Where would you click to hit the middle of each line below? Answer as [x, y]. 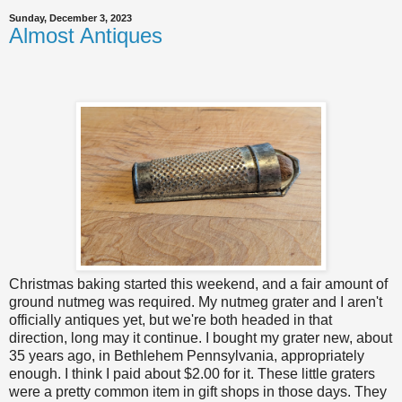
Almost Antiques [86, 35]
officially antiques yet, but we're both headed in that [170, 320]
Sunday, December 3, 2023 [70, 17]
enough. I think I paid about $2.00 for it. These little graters [192, 374]
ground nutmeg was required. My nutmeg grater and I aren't [196, 302]
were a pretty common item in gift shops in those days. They [198, 392]
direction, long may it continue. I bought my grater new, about [201, 338]
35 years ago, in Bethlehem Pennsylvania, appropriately [187, 356]
